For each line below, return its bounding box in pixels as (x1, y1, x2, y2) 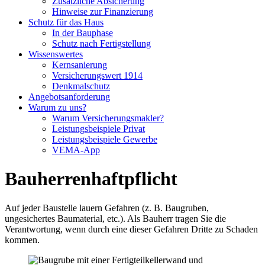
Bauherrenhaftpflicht (5, 168, 177, 190)
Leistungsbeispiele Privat (52, 124, 145, 134)
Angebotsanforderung (28, 92, 110, 102)
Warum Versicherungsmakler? (52, 113, 164, 123)
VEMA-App (52, 145, 100, 155)
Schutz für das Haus (28, 17, 104, 27)
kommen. (5, 234, 40, 245)
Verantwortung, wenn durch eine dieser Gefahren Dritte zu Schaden (5, 224, 258, 234)
